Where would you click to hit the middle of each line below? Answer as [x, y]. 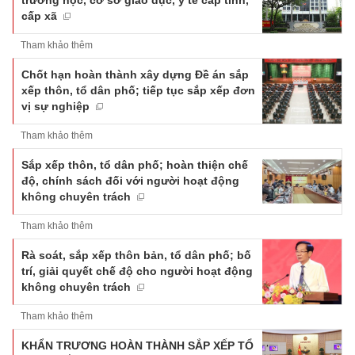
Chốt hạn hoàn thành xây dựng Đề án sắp [135, 74]
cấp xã [39, 15]
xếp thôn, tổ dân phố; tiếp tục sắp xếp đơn [138, 90]
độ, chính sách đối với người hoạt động [130, 180]
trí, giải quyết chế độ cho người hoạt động [137, 271]
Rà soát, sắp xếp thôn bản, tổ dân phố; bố [136, 255]
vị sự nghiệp [55, 106]
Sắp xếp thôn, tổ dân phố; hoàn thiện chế [135, 164]
